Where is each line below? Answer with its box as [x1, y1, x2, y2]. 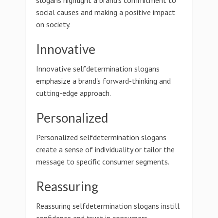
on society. [36, 19, 71, 29]
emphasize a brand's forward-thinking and [36, 76, 171, 86]
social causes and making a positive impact [36, 7, 175, 17]
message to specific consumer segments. [36, 157, 169, 166]
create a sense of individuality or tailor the [36, 145, 175, 154]
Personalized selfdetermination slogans [36, 132, 166, 142]
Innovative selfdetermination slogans [36, 64, 160, 73]
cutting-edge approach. [36, 88, 111, 98]
